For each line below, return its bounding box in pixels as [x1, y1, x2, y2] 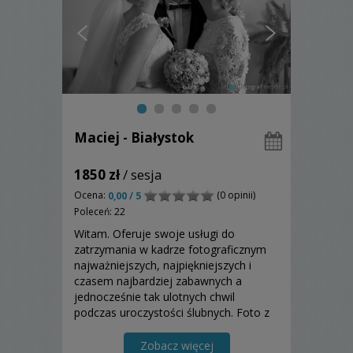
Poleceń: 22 [74, 205, 125, 219]
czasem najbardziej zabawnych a [74, 273, 242, 289]
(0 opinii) [214, 188, 255, 202]
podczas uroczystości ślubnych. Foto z [74, 305, 269, 321]
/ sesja [120, 165, 162, 184]
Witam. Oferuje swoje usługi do [74, 226, 235, 242]
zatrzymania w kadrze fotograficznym [74, 242, 266, 258]
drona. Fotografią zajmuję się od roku [74, 321, 267, 336]
